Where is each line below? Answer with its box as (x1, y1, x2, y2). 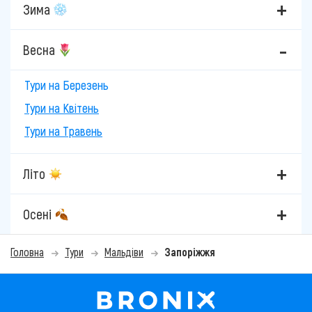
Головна (10, 245, 44, 259)
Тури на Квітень (24, 100, 99, 116)
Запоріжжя (164, 245, 215, 259)
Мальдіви (104, 245, 143, 259)
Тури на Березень (24, 77, 109, 93)
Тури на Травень (24, 123, 102, 139)
